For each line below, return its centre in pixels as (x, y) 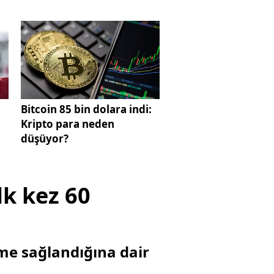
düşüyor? (44, 138)
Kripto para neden (67, 124)
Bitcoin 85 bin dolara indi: (86, 109)
